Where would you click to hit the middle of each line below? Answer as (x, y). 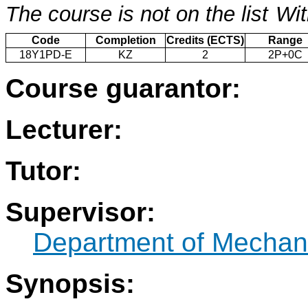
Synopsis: (70, 284)
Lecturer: (64, 130)
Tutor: (43, 171)
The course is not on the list (137, 14)
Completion (125, 41)
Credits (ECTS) (205, 41)
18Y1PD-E (46, 55)
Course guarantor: (123, 89)
